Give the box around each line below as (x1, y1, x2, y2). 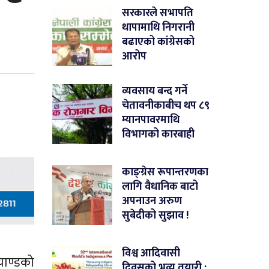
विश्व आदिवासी (122, 244, 181, 263)
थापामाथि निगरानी (122, 19, 195, 37)
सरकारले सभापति (122, 4, 194, 23)
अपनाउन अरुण (122, 192, 183, 211)
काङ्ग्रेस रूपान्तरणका (122, 163, 209, 182)
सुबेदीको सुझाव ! (122, 207, 189, 225)
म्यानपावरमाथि (122, 111, 180, 130)
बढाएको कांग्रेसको (122, 33, 195, 52)
